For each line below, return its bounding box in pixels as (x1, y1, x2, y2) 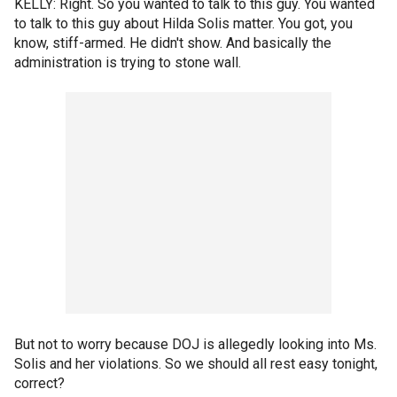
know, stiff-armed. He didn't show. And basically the (14, 35, 331, 51)
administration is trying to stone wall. (14, 54, 241, 71)
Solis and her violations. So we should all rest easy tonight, (14, 355, 378, 372)
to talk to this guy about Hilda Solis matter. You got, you (14, 15, 353, 32)
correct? (14, 375, 65, 392)
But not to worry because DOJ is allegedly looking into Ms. (14, 336, 377, 353)
